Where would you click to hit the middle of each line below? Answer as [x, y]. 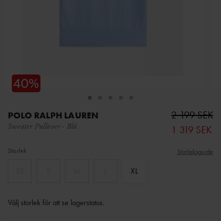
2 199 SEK [192, 115]
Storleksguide [195, 151]
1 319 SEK [191, 129]
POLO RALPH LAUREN [53, 115]
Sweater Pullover [34, 127]
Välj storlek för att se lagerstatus [55, 202]
